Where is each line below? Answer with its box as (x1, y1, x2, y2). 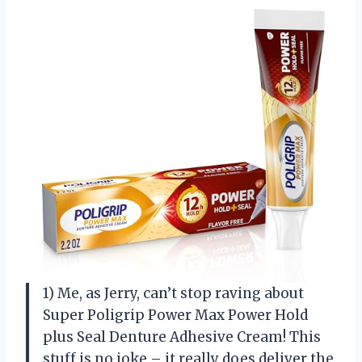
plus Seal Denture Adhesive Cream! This (43, 327, 321, 346)
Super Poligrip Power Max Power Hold (43, 305, 308, 324)
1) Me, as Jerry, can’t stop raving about (43, 284, 304, 302)
